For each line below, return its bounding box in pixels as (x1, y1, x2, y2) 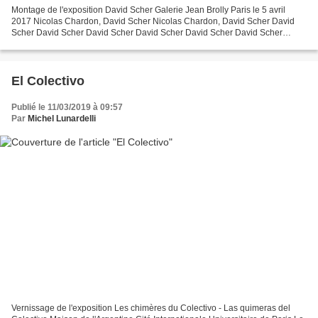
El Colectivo (11, 73, 84, 88)
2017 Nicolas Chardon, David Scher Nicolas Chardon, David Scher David (11, 16, 295, 26)
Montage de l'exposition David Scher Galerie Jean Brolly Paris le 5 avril (11, 4, 285, 15)
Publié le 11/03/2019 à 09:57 (11, 102, 123, 112)
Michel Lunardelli (28, 113, 96, 124)
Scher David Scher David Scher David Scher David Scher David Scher (11, 27, 283, 38)
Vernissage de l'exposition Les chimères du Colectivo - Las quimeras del (11, 303, 290, 314)
